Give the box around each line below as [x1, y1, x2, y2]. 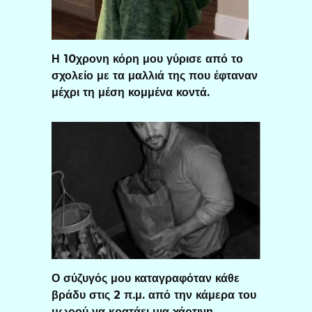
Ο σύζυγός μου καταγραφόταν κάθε [52, 271, 240, 285]
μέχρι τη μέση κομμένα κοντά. [52, 85, 210, 99]
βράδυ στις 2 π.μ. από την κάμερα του [52, 288, 256, 302]
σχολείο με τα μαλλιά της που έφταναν [52, 68, 258, 82]
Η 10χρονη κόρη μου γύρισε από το [52, 52, 243, 65]
